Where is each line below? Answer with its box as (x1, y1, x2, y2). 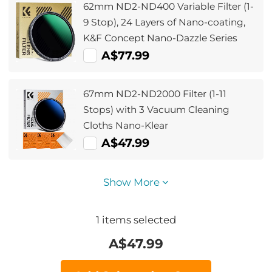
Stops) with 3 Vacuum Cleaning (83, 104, 230, 116)
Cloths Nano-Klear (83, 120, 169, 132)
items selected (100, 214, 176, 226)
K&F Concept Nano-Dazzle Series (83, 32, 238, 44)
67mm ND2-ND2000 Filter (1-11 (83, 88, 227, 100)
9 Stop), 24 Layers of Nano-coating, (83, 16, 246, 28)
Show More (103, 176, 162, 189)
